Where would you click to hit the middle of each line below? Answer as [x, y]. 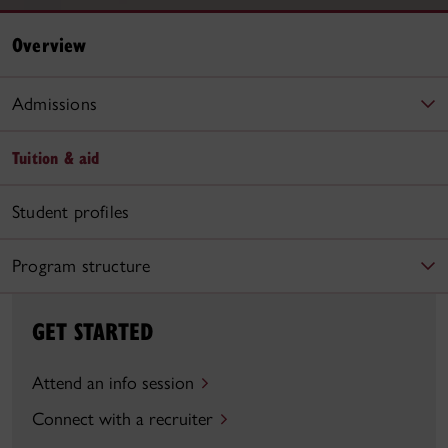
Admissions [54, 103]
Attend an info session [113, 382]
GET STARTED [92, 330]
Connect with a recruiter [122, 418]
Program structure [81, 265]
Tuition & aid [56, 157]
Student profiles [71, 211]
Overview [49, 44]
